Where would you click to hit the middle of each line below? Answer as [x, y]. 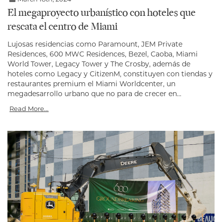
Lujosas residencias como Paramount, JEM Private [95, 44]
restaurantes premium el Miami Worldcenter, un [91, 84]
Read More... [29, 109]
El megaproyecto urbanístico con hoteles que [102, 14]
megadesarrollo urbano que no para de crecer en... [94, 94]
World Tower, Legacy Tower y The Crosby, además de [99, 64]
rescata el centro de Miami [62, 28]
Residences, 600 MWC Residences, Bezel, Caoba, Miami [103, 54]
